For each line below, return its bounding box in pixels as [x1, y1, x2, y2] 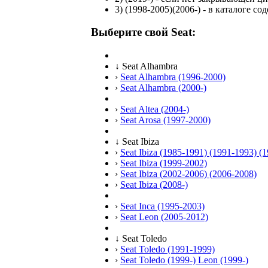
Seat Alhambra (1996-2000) [120, 72, 226, 83]
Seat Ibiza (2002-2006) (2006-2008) [120, 169, 257, 179]
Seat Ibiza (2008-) [120, 179, 188, 190]
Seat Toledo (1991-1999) [120, 244, 215, 255]
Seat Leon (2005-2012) [120, 212, 208, 223]
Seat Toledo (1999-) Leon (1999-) [120, 255, 248, 266]
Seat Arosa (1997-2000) [120, 115, 211, 126]
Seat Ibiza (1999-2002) [120, 158, 207, 169]
